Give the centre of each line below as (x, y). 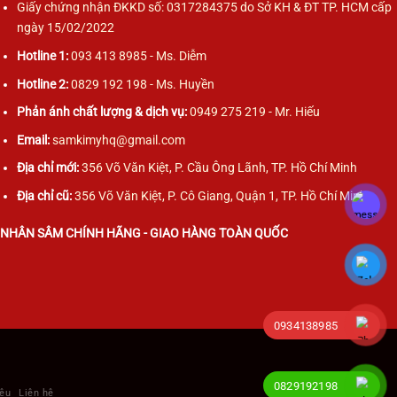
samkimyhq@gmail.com (118, 140)
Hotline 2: (42, 84)
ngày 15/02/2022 (65, 28)
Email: (33, 140)
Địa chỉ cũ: (44, 197)
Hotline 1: (42, 56)
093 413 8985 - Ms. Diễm (138, 56)
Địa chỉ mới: (47, 168)
